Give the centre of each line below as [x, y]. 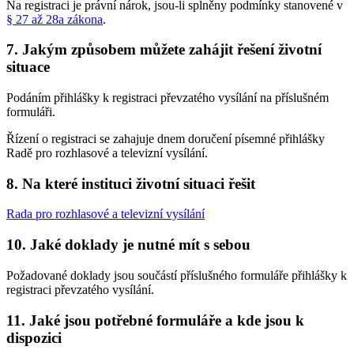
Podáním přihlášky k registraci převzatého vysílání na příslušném [168, 98]
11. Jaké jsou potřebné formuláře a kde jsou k [155, 320]
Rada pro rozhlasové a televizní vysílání [105, 214]
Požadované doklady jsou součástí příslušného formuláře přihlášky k [177, 275]
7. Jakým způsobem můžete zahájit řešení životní [164, 50]
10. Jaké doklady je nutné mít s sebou [128, 245]
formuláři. [31, 112]
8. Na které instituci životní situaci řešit [131, 183]
